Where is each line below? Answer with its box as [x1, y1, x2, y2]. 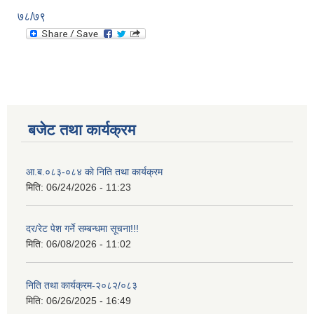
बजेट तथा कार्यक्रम [28, 121, 135, 139]
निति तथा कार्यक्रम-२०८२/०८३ [26, 280, 137, 292]
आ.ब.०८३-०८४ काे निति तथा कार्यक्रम [26, 166, 163, 178]
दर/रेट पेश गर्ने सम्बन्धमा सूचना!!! [26, 223, 139, 235]
